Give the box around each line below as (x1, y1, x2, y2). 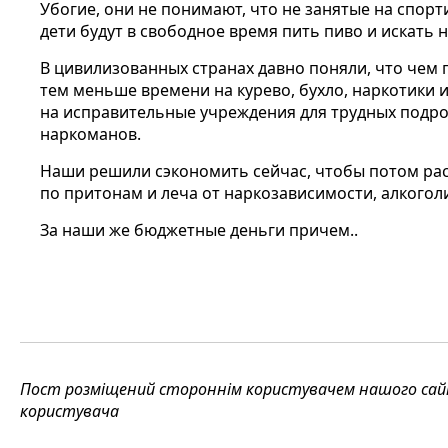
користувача (20, 400, 119, 422)
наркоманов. (40, 123, 141, 145)
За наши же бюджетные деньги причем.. (40, 219, 358, 241)
